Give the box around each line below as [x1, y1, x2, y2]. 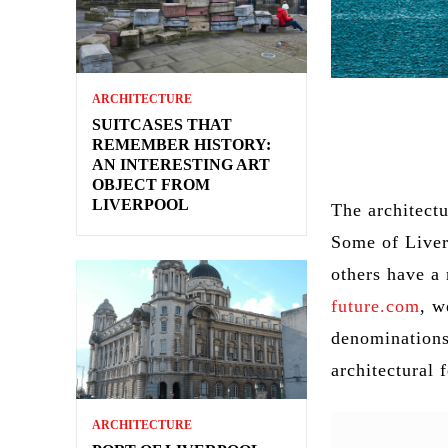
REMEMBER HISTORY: [92, 136, 271, 153]
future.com [331, 296, 421, 316]
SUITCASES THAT [92, 116, 232, 133]
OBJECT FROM [92, 176, 210, 193]
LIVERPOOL [92, 196, 189, 213]
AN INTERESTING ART [92, 156, 270, 173]
